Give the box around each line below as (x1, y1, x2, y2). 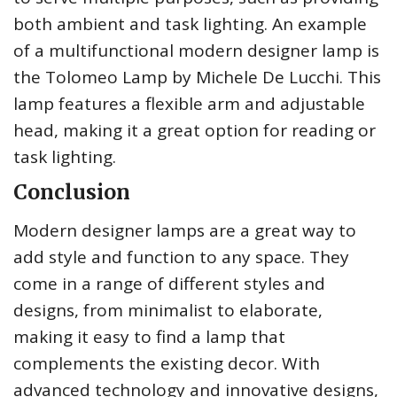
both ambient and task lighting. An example (13, 12, 367, 36)
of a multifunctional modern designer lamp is (13, 39, 379, 63)
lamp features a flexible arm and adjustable (13, 92, 365, 116)
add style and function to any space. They (13, 245, 349, 269)
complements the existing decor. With (13, 352, 320, 376)
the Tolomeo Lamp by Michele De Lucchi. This (13, 66, 381, 90)
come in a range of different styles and (13, 272, 325, 296)
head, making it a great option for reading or (13, 119, 376, 143)
